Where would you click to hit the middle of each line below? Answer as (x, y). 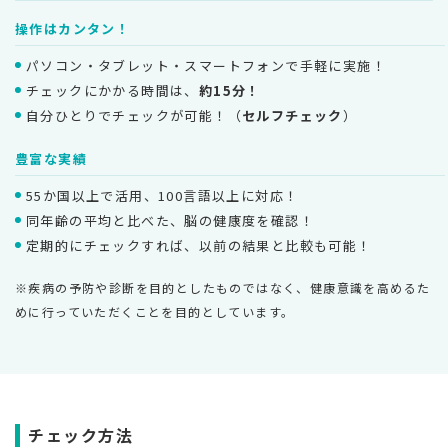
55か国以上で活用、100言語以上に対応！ (162, 195)
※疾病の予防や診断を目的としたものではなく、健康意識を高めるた (223, 287)
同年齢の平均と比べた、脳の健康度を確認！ (170, 220)
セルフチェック (292, 115)
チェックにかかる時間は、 (112, 90)
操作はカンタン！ (73, 28)
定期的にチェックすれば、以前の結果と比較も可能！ (199, 245)
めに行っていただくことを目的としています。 (155, 311)
